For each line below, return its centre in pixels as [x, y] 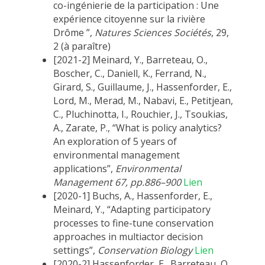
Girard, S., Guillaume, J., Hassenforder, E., [143, 87]
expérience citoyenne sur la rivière [129, 19]
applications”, [84, 169]
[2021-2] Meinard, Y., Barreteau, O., [130, 60]
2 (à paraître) [82, 46]
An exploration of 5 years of [115, 142]
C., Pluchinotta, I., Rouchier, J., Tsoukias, [140, 114]
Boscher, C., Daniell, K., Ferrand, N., [130, 74]
